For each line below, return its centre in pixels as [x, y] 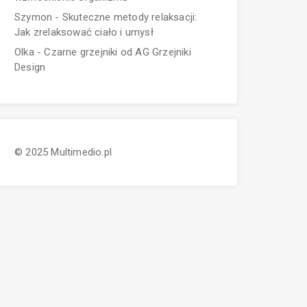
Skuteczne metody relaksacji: [130, 17]
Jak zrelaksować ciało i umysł [84, 33]
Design [30, 67]
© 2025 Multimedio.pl [63, 152]
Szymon [34, 17]
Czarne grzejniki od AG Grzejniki [118, 52]
